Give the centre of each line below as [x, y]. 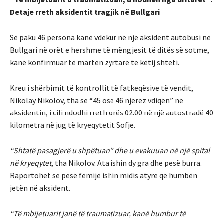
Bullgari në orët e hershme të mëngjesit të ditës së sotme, [110, 50]
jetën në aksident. [40, 187]
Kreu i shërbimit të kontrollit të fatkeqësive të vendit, [102, 87]
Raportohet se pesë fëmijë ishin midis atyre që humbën [104, 175]
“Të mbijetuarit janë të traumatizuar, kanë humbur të [98, 213]
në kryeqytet [31, 163]
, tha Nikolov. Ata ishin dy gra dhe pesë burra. [126, 163]
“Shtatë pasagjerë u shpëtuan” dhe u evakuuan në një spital [110, 150]
